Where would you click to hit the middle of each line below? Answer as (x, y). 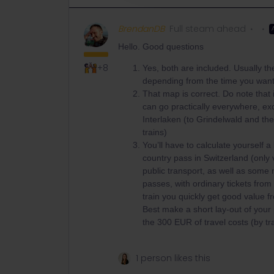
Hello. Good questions (161, 46)
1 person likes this (173, 258)
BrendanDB (141, 29)
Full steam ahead (208, 29)
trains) (155, 132)
